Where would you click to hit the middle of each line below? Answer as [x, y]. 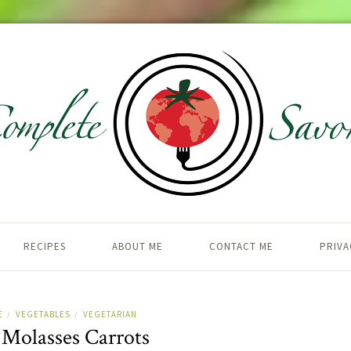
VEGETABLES [43, 314]
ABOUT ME [138, 246]
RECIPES [45, 246]
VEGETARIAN [110, 314]
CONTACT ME [241, 246]
